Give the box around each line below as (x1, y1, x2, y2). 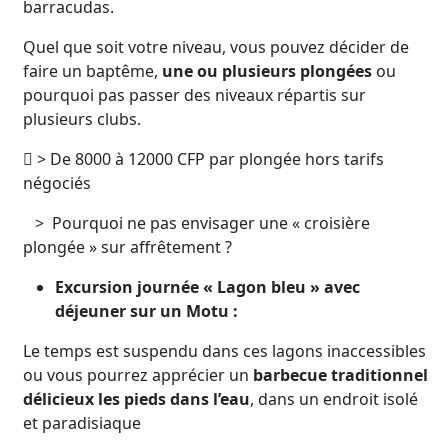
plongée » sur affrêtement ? (23, 236, 232, 258)
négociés (23, 172, 91, 194)
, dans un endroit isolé (250, 388, 418, 410)
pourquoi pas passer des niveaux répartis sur (23, 84, 366, 106)
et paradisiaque (23, 412, 141, 434)
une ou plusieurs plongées (162, 60, 372, 82)
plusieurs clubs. (23, 108, 141, 130)
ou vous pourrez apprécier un (23, 364, 253, 386)
